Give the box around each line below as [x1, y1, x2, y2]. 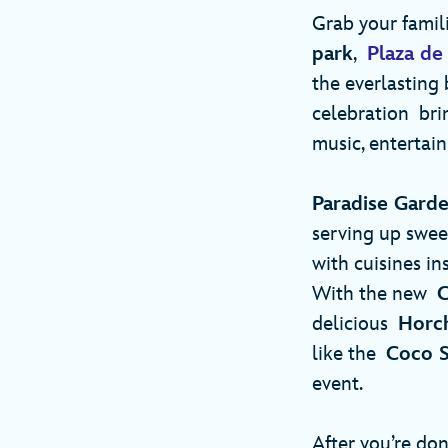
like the [312, 342, 386, 367]
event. [312, 372, 373, 397]
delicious [312, 312, 398, 337]
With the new [312, 282, 437, 307]
